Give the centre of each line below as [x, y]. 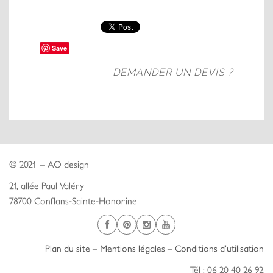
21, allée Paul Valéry [47, 185]
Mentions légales [133, 248]
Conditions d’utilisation [219, 248]
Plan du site [68, 248]
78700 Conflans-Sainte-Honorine [73, 200]
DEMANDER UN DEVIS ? [173, 72]
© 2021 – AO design [49, 164]
